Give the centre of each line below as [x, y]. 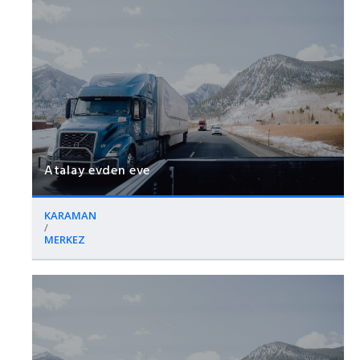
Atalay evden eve [98, 169]
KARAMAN [70, 215]
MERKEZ [65, 239]
